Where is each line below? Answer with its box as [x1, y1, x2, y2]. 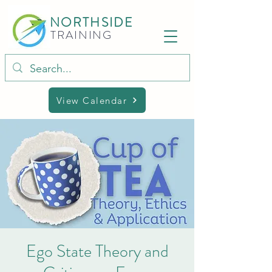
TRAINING [50, 27, 113, 43]
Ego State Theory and [25, 239, 169, 263]
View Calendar [56, 94, 127, 106]
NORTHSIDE [50, 13, 134, 32]
